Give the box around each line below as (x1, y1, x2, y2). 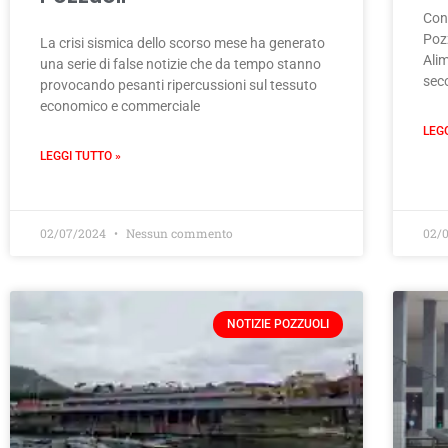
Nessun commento (123, 225, 233, 242)
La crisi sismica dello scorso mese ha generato (40, 35, 325, 52)
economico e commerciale (40, 98, 200, 115)
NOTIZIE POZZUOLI (226, 317, 329, 332)
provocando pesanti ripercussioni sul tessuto (40, 77, 317, 94)
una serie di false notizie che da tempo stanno (40, 56, 321, 73)
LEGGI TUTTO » (40, 149, 121, 164)
